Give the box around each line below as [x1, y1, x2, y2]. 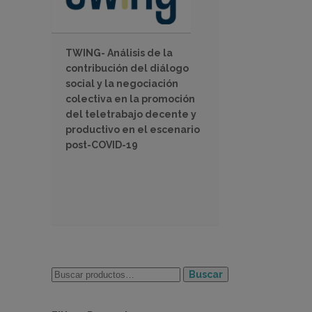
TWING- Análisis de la [65, 47, 173, 59]
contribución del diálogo [65, 63, 189, 75]
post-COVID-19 [65, 139, 138, 151]
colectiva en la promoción [65, 93, 195, 105]
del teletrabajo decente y [65, 109, 196, 120]
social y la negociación [65, 78, 178, 90]
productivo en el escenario [65, 124, 200, 136]
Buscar [189, 268, 223, 280]
